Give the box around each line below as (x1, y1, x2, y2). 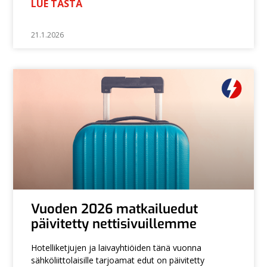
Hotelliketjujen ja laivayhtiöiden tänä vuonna (31, 241, 202, 253)
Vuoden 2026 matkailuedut (31, 200, 198, 218)
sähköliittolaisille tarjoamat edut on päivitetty (31, 254, 205, 266)
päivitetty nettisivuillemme (31, 215, 197, 232)
